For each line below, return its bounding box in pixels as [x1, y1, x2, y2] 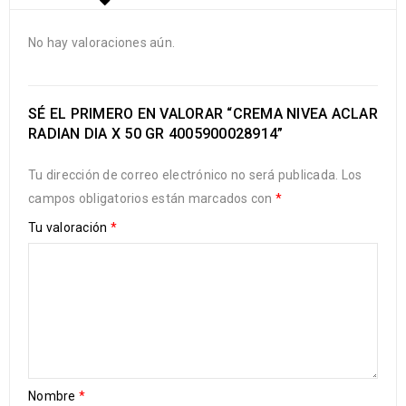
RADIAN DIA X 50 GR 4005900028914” [28, 124, 284, 142]
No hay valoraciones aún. [28, 34, 175, 50]
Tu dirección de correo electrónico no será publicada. [28, 167, 339, 182]
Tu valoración [28, 219, 111, 235]
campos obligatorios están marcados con [28, 190, 275, 206]
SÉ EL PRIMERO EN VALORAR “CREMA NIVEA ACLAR [28, 104, 378, 122]
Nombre [28, 388, 79, 403]
